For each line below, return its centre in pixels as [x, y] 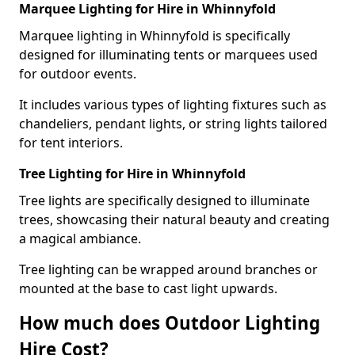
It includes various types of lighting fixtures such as [173, 104]
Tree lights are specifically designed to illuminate [164, 200]
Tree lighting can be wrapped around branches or [168, 269]
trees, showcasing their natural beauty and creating [174, 219]
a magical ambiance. [80, 238]
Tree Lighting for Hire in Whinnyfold [132, 173]
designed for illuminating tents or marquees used [168, 54]
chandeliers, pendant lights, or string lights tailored [173, 123]
